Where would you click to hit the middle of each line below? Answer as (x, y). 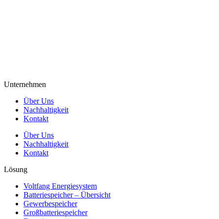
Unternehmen (25, 84)
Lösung (16, 169)
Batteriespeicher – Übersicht (67, 195)
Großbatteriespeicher (55, 212)
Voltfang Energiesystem (60, 186)
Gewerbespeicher (50, 203)
